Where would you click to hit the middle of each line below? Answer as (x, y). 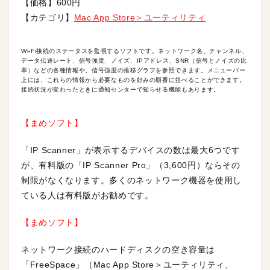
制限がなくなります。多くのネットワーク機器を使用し (132, 180)
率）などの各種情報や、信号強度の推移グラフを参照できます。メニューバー (133, 70)
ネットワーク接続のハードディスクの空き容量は (118, 249)
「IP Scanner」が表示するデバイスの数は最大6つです (131, 150)
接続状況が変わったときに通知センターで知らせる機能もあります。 (121, 89)
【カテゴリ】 (48, 17)
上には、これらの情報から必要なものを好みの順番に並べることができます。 (133, 80)
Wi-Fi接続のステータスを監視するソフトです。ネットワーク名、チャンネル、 (135, 51)
